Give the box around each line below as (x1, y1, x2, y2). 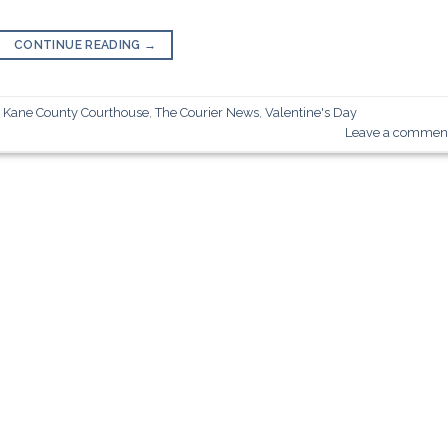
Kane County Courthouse (3, 105, 150, 121)
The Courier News (155, 105, 260, 121)
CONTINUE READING (14, 37, 145, 52)
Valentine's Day (265, 105, 358, 121)
